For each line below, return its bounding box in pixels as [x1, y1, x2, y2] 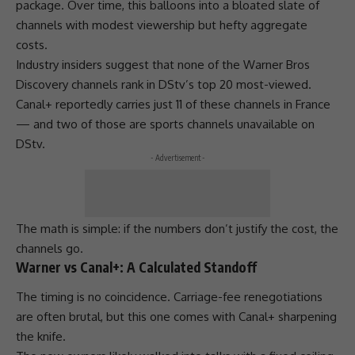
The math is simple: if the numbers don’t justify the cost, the [16, 220, 338, 236]
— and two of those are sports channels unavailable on [16, 116, 315, 132]
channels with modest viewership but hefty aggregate [16, 17, 307, 32]
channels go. [16, 240, 83, 256]
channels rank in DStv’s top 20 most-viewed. [68, 76, 311, 92]
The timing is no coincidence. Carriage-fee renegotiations [16, 289, 323, 304]
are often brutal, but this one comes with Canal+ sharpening [16, 309, 337, 324]
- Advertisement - [150, 152, 205, 162]
